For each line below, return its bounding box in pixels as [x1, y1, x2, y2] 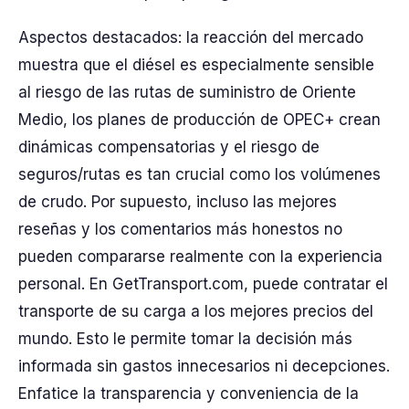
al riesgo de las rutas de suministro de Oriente [18, 83, 356, 101]
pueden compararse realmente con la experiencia [18, 247, 383, 266]
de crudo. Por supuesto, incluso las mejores [18, 193, 337, 211]
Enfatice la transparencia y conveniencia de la [18, 384, 359, 403]
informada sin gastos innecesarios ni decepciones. [18, 357, 390, 375]
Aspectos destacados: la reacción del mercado [18, 28, 363, 47]
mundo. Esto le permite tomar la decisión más [18, 330, 352, 348]
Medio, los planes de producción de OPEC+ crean [18, 110, 381, 129]
